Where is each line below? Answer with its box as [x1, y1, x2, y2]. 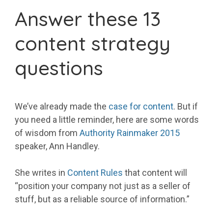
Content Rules [67, 167, 123, 178]
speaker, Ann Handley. [15, 141, 100, 152]
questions [15, 55, 103, 81]
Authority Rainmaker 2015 [80, 128, 180, 138]
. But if [173, 101, 198, 112]
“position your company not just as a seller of [15, 181, 191, 192]
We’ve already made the [15, 101, 109, 112]
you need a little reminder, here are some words [15, 114, 199, 125]
